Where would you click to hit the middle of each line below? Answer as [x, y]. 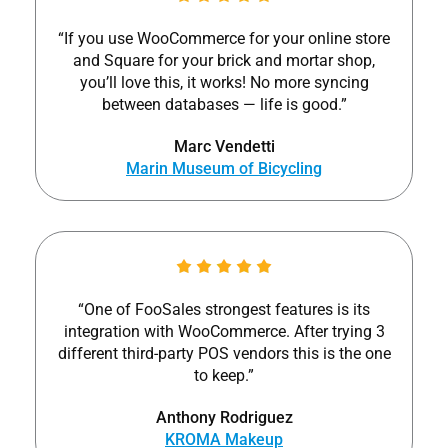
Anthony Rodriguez [224, 418]
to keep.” [224, 376]
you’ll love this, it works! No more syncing [224, 83]
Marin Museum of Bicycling [224, 169]
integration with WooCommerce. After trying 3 [224, 332]
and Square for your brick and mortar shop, [224, 61]
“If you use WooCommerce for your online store [224, 39]
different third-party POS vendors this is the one [224, 354]
